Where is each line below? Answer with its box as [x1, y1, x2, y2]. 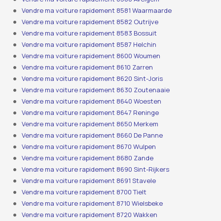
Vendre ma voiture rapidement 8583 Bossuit [22, 29, 157, 37]
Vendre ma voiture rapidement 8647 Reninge [22, 108, 159, 117]
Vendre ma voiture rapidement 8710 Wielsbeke [22, 199, 163, 208]
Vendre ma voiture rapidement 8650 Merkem [22, 119, 159, 128]
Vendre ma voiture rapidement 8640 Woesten [22, 97, 162, 106]
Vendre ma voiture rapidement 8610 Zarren [22, 63, 153, 72]
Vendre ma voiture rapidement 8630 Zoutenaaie [22, 85, 170, 94]
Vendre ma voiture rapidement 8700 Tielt [22, 187, 147, 196]
